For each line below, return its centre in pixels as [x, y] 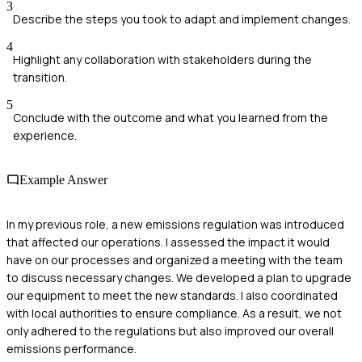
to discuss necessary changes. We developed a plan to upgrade [179, 278]
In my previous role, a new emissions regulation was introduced [175, 225]
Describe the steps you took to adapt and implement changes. [182, 19]
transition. [40, 77]
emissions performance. [72, 349]
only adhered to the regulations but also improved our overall [170, 331]
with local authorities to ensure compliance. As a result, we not [174, 314]
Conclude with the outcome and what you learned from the [170, 117]
